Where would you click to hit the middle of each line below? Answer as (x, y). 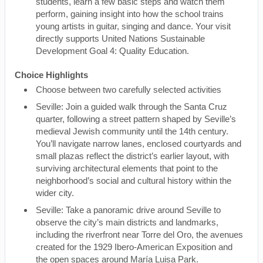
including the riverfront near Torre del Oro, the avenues (139, 235)
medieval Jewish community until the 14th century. (132, 131)
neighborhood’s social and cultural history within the (134, 181)
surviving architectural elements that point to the (127, 168)
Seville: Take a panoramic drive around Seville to (128, 210)
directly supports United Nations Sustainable (120, 38)
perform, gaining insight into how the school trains (130, 14)
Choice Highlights (51, 75)
